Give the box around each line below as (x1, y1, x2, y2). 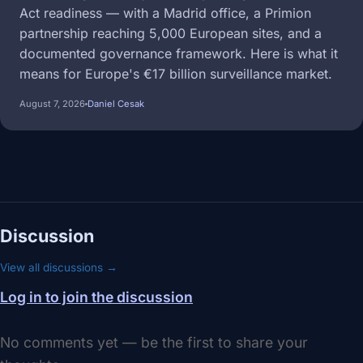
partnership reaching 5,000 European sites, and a (19, 25, 322, 42)
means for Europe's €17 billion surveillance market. (19, 66, 332, 83)
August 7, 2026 (19, 98, 85, 110)
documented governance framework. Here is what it (19, 45, 338, 62)
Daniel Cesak (88, 98, 144, 110)
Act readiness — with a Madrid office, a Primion (19, 5, 311, 22)
